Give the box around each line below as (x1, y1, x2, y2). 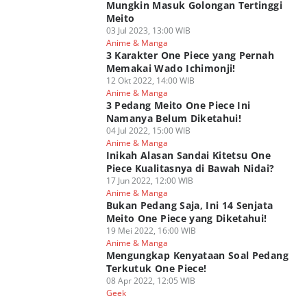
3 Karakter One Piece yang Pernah (106, 49, 274, 62)
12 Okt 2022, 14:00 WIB (106, 75, 195, 86)
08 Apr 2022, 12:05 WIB (106, 275, 195, 286)
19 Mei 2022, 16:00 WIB (106, 225, 196, 236)
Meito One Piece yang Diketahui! (106, 212, 267, 225)
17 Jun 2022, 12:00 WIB (106, 175, 193, 186)
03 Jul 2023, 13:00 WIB (106, 25, 191, 36)
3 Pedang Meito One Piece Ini (106, 99, 251, 112)
